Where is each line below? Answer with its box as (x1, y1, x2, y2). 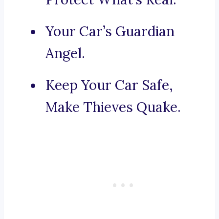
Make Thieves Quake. (45, 98, 181, 116)
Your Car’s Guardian (45, 22, 175, 41)
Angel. (45, 44, 85, 63)
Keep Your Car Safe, (45, 76, 173, 94)
